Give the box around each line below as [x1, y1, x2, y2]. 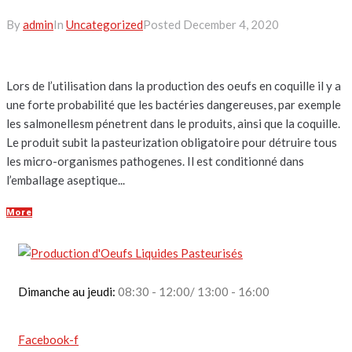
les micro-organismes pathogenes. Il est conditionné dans [6, 153, 304, 168]
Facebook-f [18, 332, 79, 346]
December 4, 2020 [183, 16, 279, 31]
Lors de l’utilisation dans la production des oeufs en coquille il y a [6, 78, 341, 93]
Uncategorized [66, 16, 143, 31]
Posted [143, 16, 183, 31]
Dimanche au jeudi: [18, 284, 115, 299]
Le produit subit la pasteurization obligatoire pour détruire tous [6, 134, 337, 149]
